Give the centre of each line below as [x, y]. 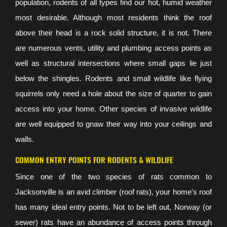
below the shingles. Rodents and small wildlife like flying [113, 79]
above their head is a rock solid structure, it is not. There [113, 33]
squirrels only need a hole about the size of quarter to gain [113, 94]
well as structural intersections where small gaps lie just [113, 63]
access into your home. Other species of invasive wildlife [113, 109]
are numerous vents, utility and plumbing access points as [113, 48]
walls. [25, 139]
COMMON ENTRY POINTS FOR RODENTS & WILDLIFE [94, 160]
